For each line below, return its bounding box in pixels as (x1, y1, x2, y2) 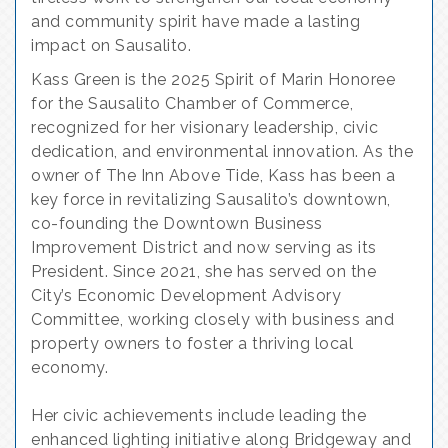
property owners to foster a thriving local (31, 334, 353, 353)
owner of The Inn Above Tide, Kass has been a (31, 166, 395, 185)
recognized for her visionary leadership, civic (31, 118, 378, 137)
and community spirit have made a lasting (31, 12, 360, 31)
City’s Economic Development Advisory (31, 286, 341, 305)
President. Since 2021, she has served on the (31, 262, 376, 281)
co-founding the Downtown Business (31, 214, 323, 233)
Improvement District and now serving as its (31, 238, 377, 257)
